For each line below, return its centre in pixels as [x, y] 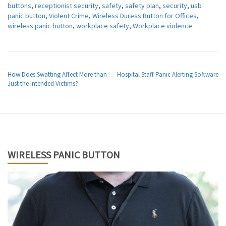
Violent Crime [69, 16]
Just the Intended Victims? [43, 84]
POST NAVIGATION [47, 65]
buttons [19, 6]
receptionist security [67, 6]
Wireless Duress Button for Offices [145, 16]
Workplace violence [162, 26]
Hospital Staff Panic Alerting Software [168, 75]
